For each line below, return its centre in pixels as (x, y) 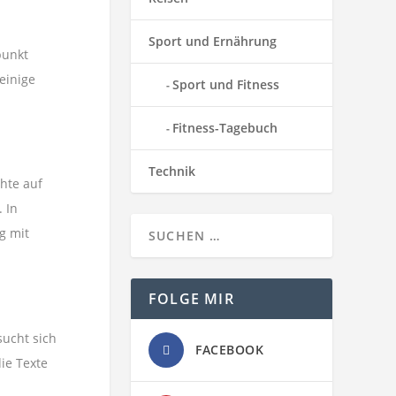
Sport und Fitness (226, 84)
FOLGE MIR (191, 299)
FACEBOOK (229, 350)
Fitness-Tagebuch (225, 128)
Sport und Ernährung (213, 41)
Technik (172, 171)
